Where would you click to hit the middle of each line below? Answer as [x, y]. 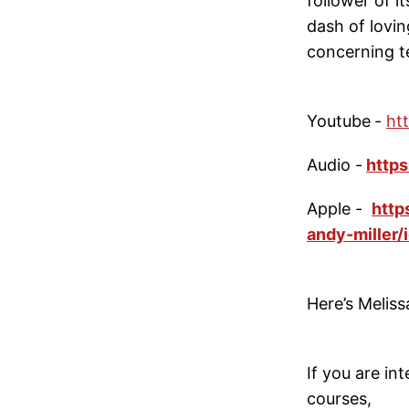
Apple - [339, 208]
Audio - [335, 164]
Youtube [339, 121]
